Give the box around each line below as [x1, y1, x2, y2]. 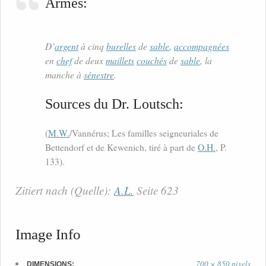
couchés [137, 54, 167, 67]
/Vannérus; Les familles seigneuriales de [69, 127, 218, 140]
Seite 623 [134, 183, 179, 198]
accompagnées [174, 40, 229, 53]
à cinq [78, 40, 106, 53]
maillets [106, 54, 134, 67]
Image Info [15, 226, 81, 243]
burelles [106, 40, 136, 53]
